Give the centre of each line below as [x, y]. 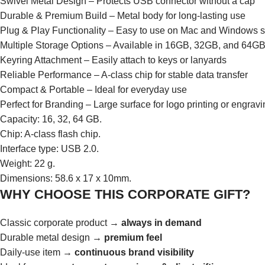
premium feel [133, 237]
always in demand [161, 223]
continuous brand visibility [134, 252]
